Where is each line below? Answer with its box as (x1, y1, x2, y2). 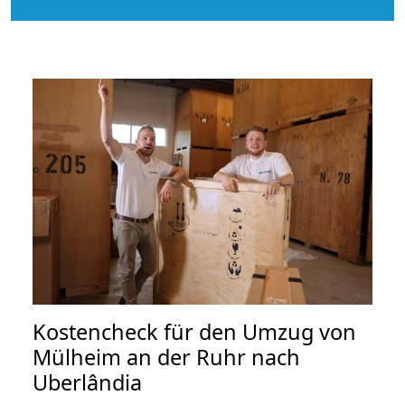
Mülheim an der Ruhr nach (33, 343, 300, 372)
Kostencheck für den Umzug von (33, 317, 356, 347)
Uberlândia (33, 368, 142, 398)
